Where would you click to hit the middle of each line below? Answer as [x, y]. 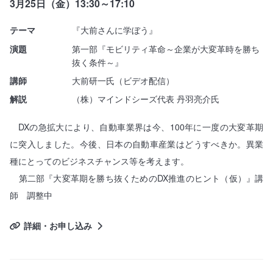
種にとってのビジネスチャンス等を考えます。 [99, 161]
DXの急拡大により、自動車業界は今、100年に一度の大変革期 [141, 127]
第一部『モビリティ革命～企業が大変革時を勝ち [165, 48]
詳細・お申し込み [58, 225]
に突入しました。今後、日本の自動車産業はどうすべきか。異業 [136, 144]
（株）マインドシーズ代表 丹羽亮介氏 [145, 99]
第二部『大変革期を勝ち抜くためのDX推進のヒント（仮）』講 [140, 178]
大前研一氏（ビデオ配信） [123, 80]
